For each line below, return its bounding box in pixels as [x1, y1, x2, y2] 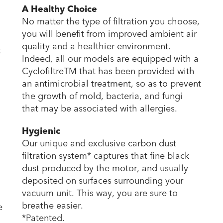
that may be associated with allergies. [22, 102, 177, 115]
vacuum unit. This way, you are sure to [22, 187, 178, 200]
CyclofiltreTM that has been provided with [22, 65, 195, 78]
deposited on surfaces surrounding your [22, 174, 183, 187]
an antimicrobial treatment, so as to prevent [22, 77, 201, 90]
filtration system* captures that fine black [22, 149, 189, 162]
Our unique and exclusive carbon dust [22, 137, 176, 150]
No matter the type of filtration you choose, [22, 15, 200, 28]
